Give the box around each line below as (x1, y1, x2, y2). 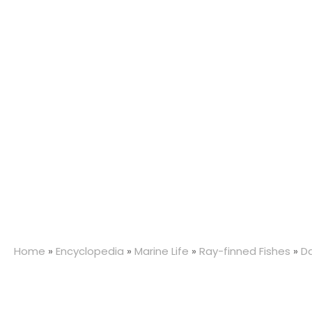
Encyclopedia (56, 244, 124, 259)
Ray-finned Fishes (199, 244, 290, 259)
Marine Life (134, 244, 189, 259)
